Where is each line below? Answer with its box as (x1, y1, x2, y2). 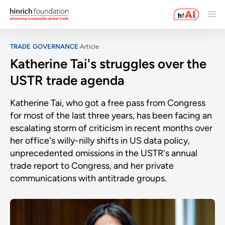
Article (79, 42, 99, 50)
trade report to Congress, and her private (10, 160, 174, 171)
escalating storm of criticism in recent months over (10, 122, 212, 134)
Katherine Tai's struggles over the (10, 55, 206, 72)
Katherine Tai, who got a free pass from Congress (10, 97, 205, 108)
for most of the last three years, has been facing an (10, 109, 212, 121)
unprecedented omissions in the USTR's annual (10, 147, 197, 159)
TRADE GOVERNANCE (10, 42, 79, 50)
